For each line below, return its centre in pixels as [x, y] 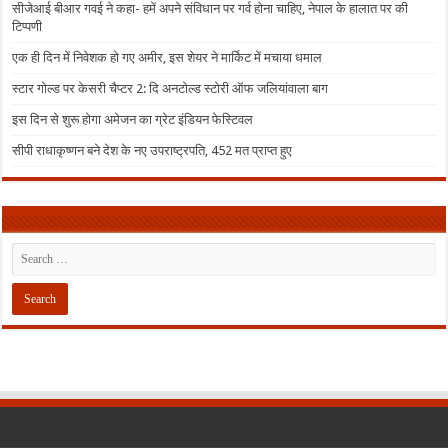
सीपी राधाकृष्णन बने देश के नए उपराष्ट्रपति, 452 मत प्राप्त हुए [152, 150]
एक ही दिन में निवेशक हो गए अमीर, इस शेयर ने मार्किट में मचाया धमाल [167, 57]
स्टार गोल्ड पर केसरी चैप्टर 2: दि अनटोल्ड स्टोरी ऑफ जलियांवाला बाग [170, 88]
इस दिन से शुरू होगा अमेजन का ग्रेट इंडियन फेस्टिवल [133, 119]
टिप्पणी [27, 26]
